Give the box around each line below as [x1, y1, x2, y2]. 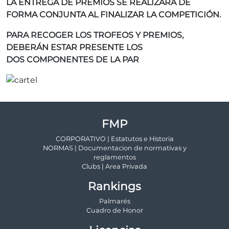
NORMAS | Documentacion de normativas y [42, 144, 187, 152]
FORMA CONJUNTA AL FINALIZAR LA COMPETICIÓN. [6, 10, 223, 19]
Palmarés [99, 197, 130, 205]
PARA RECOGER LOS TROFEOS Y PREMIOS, [6, 30, 184, 40]
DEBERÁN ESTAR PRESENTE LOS [6, 42, 143, 52]
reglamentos [93, 153, 136, 161]
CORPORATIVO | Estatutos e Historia [55, 135, 174, 143]
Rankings [88, 179, 141, 193]
